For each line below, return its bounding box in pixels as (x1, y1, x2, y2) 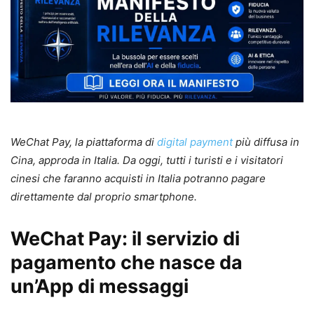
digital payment (157, 135, 233, 149)
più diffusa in (233, 135, 299, 149)
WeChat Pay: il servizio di (11, 226, 240, 250)
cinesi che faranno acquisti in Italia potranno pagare (11, 171, 266, 185)
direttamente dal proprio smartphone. (11, 189, 197, 203)
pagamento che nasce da (11, 250, 243, 274)
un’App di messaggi (11, 274, 189, 298)
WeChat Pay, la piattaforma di (11, 135, 157, 149)
